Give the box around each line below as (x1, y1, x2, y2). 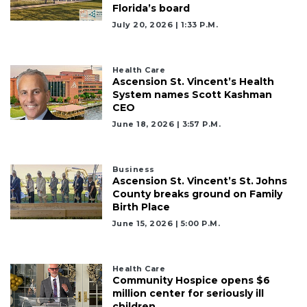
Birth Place (112, 200, 170, 213)
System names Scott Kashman (112, 88, 272, 101)
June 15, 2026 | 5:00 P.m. (112, 218, 221, 228)
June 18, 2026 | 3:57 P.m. (112, 119, 221, 129)
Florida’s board (112, 1, 190, 14)
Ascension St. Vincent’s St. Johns (112, 174, 287, 187)
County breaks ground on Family (112, 187, 282, 200)
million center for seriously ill (112, 286, 264, 299)
